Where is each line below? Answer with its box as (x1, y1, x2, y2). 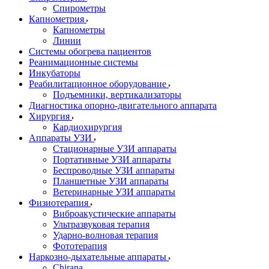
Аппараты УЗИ (29, 133, 94, 143)
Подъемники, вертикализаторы (53, 89, 181, 100)
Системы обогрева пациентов (29, 46, 151, 56)
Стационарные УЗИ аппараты (53, 144, 177, 154)
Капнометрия (29, 14, 86, 24)
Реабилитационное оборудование (29, 79, 169, 89)
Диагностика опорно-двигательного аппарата (29, 100, 217, 110)
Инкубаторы (29, 68, 80, 78)
